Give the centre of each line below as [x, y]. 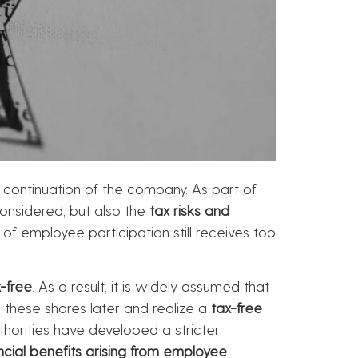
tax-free [237, 308]
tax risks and [189, 209]
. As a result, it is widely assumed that [151, 286]
